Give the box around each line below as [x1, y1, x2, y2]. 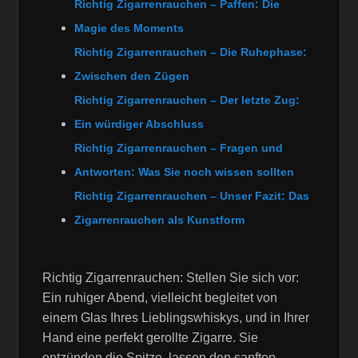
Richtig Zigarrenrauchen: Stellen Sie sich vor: [42, 270, 300, 284]
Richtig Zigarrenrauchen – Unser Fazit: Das [74, 189, 310, 203]
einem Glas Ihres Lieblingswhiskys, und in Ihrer [42, 310, 310, 324]
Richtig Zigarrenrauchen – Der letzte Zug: [74, 93, 300, 107]
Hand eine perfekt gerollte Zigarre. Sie [42, 330, 259, 344]
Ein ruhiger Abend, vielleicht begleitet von [42, 290, 278, 304]
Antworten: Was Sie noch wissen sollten [74, 165, 295, 179]
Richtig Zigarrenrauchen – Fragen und [74, 141, 284, 155]
